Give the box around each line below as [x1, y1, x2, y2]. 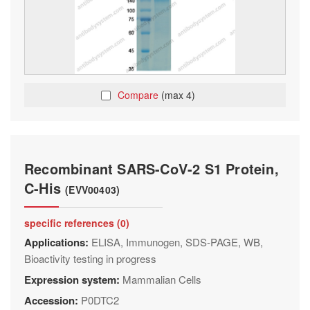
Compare [118, 88, 161, 102]
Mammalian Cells [122, 272, 201, 286]
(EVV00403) [65, 183, 120, 197]
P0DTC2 [81, 293, 119, 307]
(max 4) [161, 88, 195, 102]
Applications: [24, 235, 91, 250]
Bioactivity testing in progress [24, 251, 156, 266]
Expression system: [24, 272, 122, 287]
